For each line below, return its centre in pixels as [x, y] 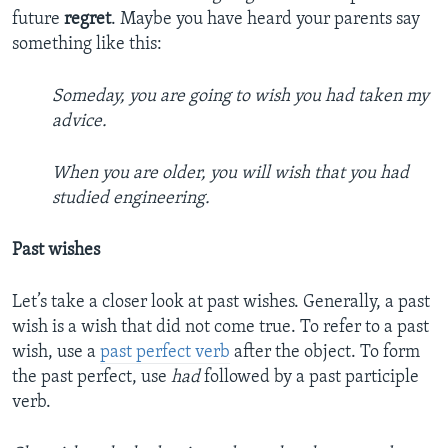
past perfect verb [165, 353]
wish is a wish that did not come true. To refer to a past [220, 328]
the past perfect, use [91, 378]
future [38, 20]
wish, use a [56, 353]
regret [87, 20]
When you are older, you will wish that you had [230, 174]
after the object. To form [325, 353]
